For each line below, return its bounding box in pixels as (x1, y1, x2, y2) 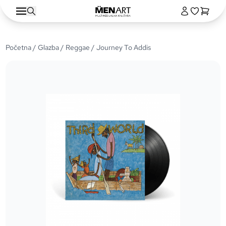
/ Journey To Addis (90, 43, 151, 52)
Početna (6, 43, 32, 52)
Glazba (38, 43, 60, 52)
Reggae (66, 43, 90, 52)
